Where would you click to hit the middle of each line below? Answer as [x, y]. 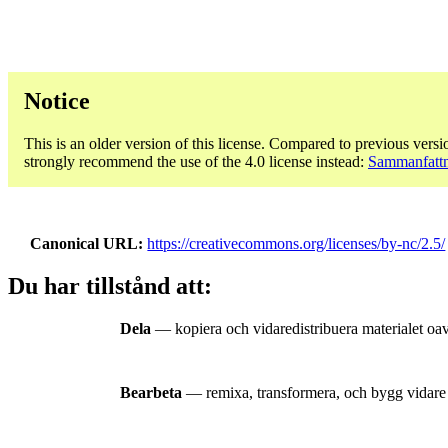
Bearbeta [151, 393]
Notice [57, 100]
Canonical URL [84, 243]
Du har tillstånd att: [110, 286]
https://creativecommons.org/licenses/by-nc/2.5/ [296, 243]
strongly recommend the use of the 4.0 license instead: [196, 161]
